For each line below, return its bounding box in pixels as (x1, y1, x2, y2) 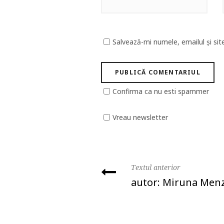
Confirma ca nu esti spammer (112, 86, 209, 96)
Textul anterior (131, 162, 180, 172)
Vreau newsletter (112, 112, 168, 122)
